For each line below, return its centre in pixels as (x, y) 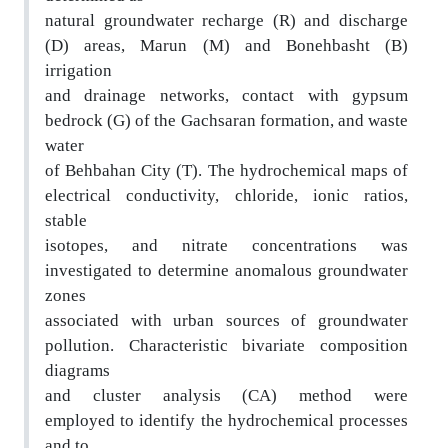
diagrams (77, 370)
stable (66, 220)
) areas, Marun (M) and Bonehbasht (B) (235, 45)
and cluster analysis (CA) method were (226, 395)
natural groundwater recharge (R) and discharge (226, 20)
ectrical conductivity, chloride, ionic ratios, (233, 195)
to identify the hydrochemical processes (261, 420)
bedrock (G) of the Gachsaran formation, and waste (226, 120)
